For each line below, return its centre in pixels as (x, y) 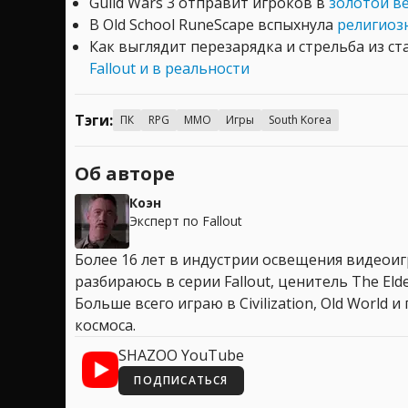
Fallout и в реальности (169, 69)
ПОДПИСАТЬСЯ (181, 381)
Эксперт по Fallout (186, 221)
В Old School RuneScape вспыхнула (213, 25)
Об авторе (125, 174)
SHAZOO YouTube (181, 356)
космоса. (105, 326)
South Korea (300, 120)
